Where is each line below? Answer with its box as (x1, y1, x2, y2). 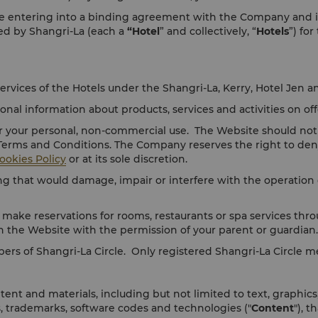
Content (251, 302, 294, 314)
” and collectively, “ (160, 25, 256, 38)
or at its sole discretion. (66, 153, 190, 165)
